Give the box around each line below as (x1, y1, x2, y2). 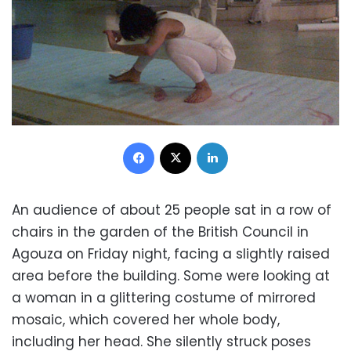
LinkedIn (227, 133, 268, 149)
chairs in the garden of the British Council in (12, 222, 309, 241)
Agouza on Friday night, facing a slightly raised (12, 244, 330, 263)
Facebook (154, 133, 205, 149)
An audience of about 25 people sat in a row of (12, 200, 331, 219)
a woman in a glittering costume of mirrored (12, 288, 316, 307)
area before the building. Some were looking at (12, 266, 330, 285)
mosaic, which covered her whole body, (12, 309, 280, 329)
